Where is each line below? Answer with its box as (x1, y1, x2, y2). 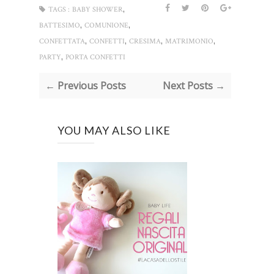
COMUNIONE (84, 21, 128, 31)
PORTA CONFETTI (65, 53, 125, 62)
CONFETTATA (39, 37, 85, 46)
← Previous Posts (45, 79, 126, 93)
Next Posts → (162, 79, 225, 93)
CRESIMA (129, 37, 161, 46)
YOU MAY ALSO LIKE (57, 124, 171, 138)
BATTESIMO (39, 21, 80, 31)
